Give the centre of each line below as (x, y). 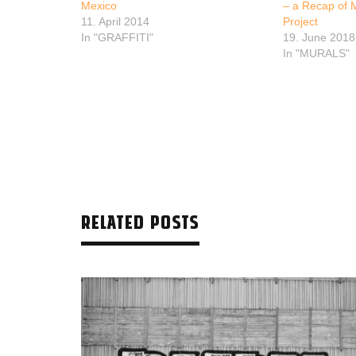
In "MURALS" (317, 53)
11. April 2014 (115, 21)
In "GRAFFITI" (117, 37)
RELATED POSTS (140, 221)
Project (301, 21)
